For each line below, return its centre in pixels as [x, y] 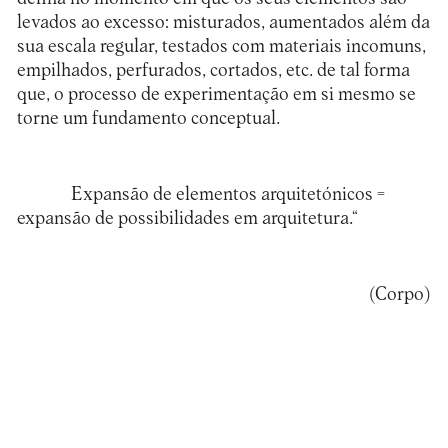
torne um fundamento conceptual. [148, 119]
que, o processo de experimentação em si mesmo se [216, 95]
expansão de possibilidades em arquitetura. [184, 218]
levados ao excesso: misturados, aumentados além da [223, 23]
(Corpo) [400, 294]
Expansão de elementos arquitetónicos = [227, 194]
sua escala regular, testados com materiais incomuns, [221, 47]
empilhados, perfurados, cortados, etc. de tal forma [213, 71]
